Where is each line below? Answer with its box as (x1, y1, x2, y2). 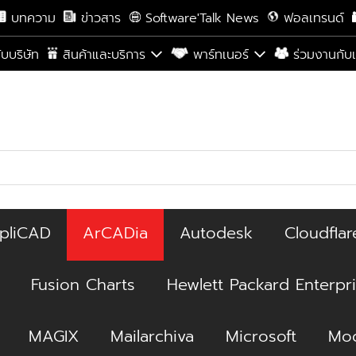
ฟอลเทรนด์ (283, 9, 344, 28)
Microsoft (225, 324, 296, 348)
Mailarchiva (110, 324, 194, 348)
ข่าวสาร (80, 9, 121, 28)
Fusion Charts (30, 273, 135, 296)
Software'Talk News (145, 9, 259, 28)
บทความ (10, 9, 56, 28)
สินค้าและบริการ (62, 45, 145, 64)
